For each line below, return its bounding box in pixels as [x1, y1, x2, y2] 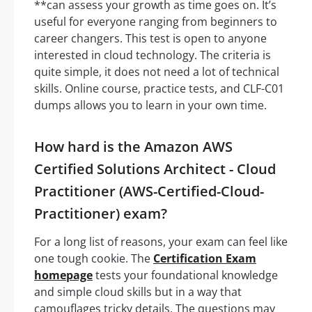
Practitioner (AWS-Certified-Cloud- [34, 182, 264, 201]
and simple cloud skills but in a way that [34, 284, 242, 300]
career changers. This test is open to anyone [34, 31, 267, 47]
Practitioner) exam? [34, 204, 167, 224]
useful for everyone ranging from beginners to [34, 14, 277, 30]
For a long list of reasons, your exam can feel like [34, 234, 288, 250]
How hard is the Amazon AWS [34, 137, 233, 157]
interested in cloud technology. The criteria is [34, 47, 271, 63]
